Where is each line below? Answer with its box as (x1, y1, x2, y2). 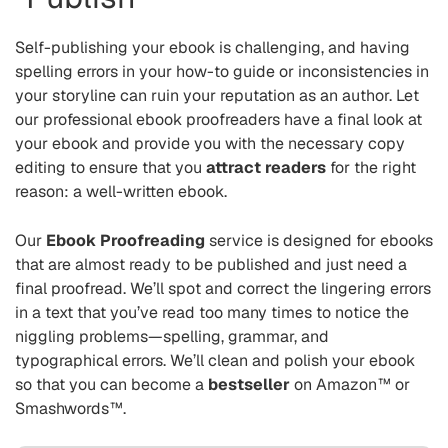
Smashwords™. (15, 398, 126, 419)
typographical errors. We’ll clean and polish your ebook (15, 350, 415, 371)
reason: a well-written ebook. (15, 181, 227, 202)
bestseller (208, 374, 290, 395)
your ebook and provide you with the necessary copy (15, 133, 405, 154)
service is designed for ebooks (205, 230, 433, 251)
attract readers (206, 157, 326, 178)
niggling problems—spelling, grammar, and (15, 326, 329, 347)
